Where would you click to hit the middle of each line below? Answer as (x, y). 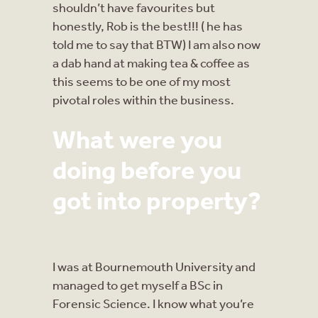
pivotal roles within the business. (143, 99)
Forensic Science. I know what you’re (153, 303)
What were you (137, 138)
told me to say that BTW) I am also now (157, 44)
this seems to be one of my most (142, 81)
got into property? (157, 199)
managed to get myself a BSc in (138, 284)
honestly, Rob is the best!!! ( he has (148, 25)
